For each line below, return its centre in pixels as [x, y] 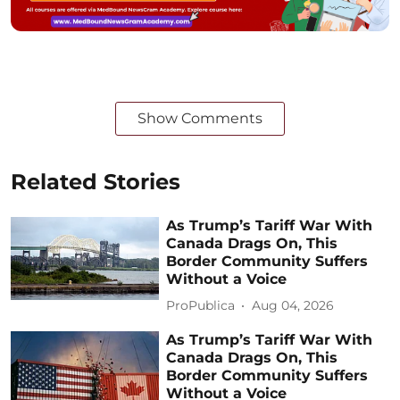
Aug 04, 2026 [293, 306]
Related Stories [96, 181]
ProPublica [201, 306]
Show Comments [200, 118]
